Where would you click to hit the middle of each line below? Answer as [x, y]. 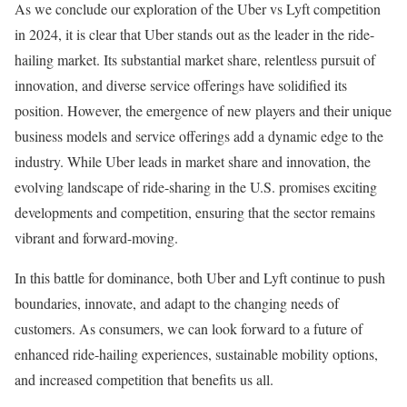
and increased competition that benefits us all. [144, 379]
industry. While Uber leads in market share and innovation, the [193, 161]
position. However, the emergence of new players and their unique [203, 110]
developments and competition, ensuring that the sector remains [195, 212]
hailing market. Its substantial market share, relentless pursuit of [195, 59]
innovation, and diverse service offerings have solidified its [181, 84]
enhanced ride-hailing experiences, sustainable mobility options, [196, 353]
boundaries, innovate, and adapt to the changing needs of [177, 303]
